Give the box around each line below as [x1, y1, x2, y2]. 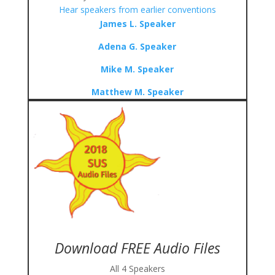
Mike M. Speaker [101, 63, 174, 75]
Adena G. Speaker [98, 41, 177, 52]
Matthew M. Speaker [91, 86, 184, 98]
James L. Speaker [99, 18, 176, 29]
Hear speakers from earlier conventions [58, 4, 216, 15]
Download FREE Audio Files [54, 238, 220, 258]
